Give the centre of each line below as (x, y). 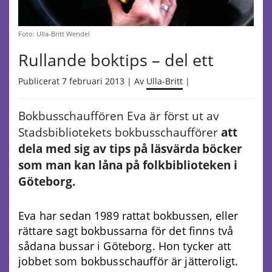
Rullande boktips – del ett (116, 60)
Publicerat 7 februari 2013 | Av (82, 82)
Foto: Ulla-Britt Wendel (54, 34)
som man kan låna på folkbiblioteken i (128, 165)
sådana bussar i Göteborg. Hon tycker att (124, 246)
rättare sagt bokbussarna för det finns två (126, 231)
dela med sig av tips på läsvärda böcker (130, 149)
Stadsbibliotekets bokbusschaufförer (120, 133)
